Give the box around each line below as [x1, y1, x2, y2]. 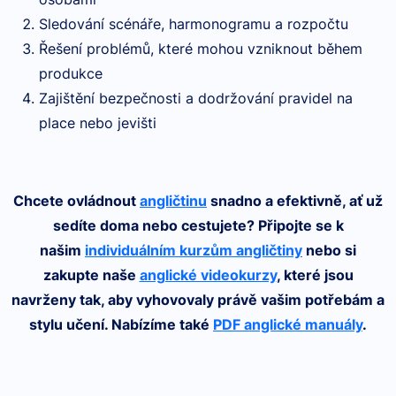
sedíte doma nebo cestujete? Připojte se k [52, 217, 344, 234]
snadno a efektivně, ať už [207, 192, 383, 209]
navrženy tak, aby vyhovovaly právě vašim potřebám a [11, 291, 385, 308]
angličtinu [140, 192, 207, 209]
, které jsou [276, 266, 354, 284]
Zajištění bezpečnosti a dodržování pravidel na [39, 89, 353, 107]
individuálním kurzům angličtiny [85, 241, 302, 259]
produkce [39, 65, 103, 82]
